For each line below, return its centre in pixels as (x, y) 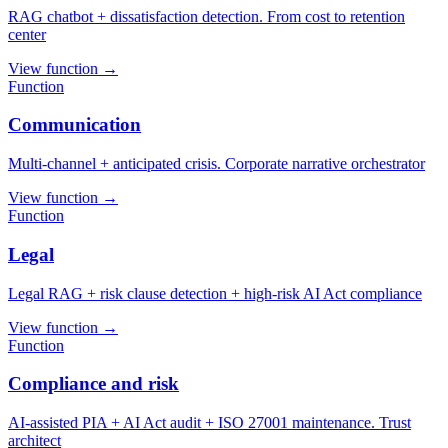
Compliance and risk (93, 384)
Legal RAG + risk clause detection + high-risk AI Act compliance (215, 293)
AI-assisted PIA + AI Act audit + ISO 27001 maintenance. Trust (209, 422)
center (27, 34)
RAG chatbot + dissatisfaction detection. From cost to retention (206, 16)
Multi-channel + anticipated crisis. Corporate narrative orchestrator (216, 164)
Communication (74, 125)
